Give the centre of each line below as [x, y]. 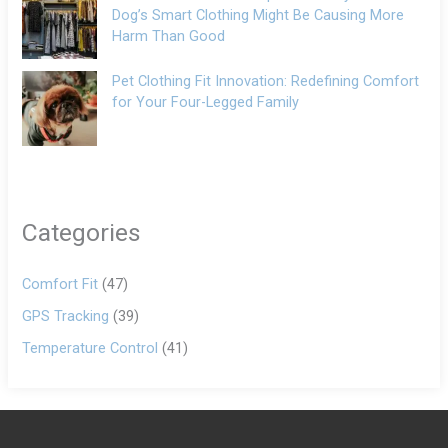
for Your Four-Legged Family [206, 101]
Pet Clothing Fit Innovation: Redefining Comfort [266, 80]
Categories [82, 232]
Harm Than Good [169, 35]
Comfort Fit [60, 284]
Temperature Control [90, 347]
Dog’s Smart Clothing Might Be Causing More [258, 14]
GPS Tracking [66, 315]
